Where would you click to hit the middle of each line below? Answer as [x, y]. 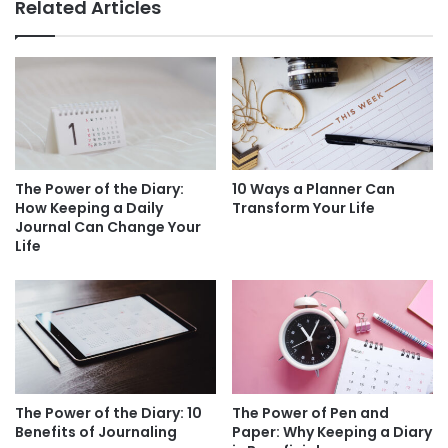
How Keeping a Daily [89, 208]
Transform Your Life [303, 208]
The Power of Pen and [310, 412]
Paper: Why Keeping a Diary [332, 431]
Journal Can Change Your [108, 227]
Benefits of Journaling [96, 431]
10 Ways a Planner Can [313, 189]
